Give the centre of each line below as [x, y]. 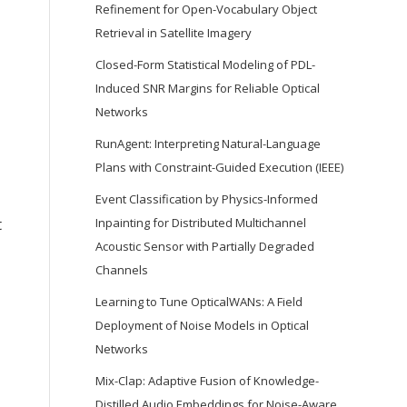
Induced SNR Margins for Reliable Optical [208, 88]
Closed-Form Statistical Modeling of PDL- [206, 65]
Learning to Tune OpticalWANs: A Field [199, 302]
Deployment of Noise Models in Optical [203, 325]
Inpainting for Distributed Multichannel [201, 223]
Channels [122, 270]
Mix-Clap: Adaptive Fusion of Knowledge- [208, 381]
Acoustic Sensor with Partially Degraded [205, 246]
